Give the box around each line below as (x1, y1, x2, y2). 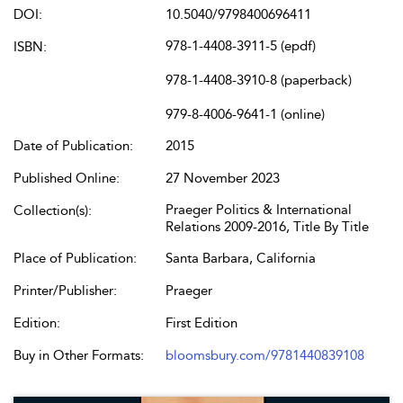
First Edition (166, 315, 237, 331)
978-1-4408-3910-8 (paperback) (166, 72, 352, 88)
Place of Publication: (13, 250, 137, 266)
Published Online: (13, 170, 120, 186)
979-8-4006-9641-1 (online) (166, 106, 325, 122)
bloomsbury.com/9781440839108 (166, 347, 364, 363)
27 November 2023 (166, 170, 280, 186)
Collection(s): (13, 202, 92, 219)
